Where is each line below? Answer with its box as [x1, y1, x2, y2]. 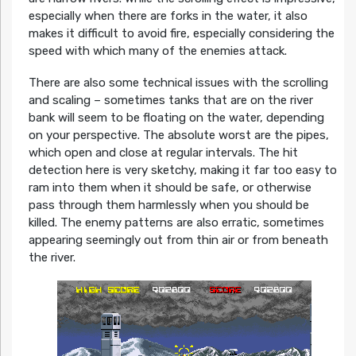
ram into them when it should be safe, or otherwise [28, 180, 311, 195]
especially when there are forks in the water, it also [28, 9, 308, 24]
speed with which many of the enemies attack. [28, 44, 287, 59]
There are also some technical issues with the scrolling [28, 75, 328, 91]
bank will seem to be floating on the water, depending [28, 110, 324, 126]
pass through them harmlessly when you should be [28, 198, 309, 213]
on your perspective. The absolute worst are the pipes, [28, 128, 329, 143]
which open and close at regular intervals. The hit [28, 145, 298, 161]
